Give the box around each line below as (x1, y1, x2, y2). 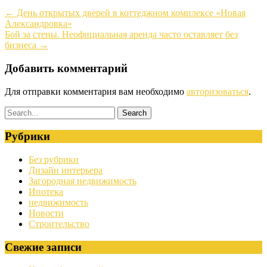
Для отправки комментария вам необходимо (5, 86, 187, 97)
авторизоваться (187, 86, 249, 97)
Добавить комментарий (5, 61, 128, 74)
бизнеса (5, 40, 39, 51)
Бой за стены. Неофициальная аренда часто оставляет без (5, 29, 238, 40)
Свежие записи (5, 240, 82, 253)
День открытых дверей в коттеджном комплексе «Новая (14, 8, 246, 18)
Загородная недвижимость (29, 176, 136, 186)
